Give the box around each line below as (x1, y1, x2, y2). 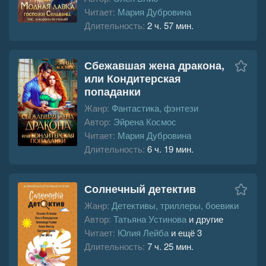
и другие (186, 212, 223, 225)
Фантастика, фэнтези (112, 101, 198, 114)
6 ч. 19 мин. (147, 142, 194, 155)
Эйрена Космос (113, 115, 176, 128)
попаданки (84, 83, 141, 99)
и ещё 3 (169, 226, 202, 239)
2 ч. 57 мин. (147, 18, 194, 31)
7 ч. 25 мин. (147, 239, 194, 252)
